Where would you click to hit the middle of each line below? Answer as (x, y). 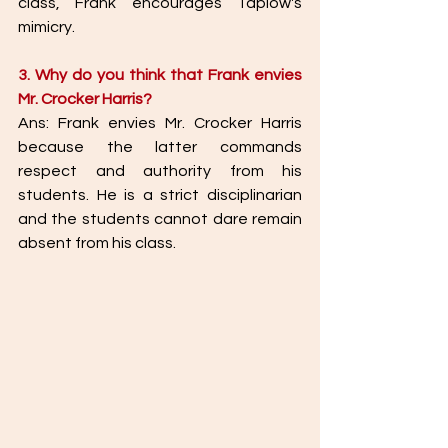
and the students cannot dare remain (160, 219)
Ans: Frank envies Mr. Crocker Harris (160, 123)
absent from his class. (98, 243)
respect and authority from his (160, 171)
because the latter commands (160, 147)
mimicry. (48, 27)
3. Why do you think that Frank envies (160, 75)
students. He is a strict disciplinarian (160, 195)
